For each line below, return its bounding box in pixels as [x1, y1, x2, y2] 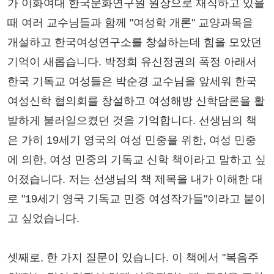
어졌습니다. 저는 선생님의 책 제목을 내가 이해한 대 [7, 173, 263, 186]
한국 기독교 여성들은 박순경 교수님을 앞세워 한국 [7, 75, 257, 88]
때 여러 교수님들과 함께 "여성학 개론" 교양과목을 [7, 17, 253, 29]
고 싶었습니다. [7, 212, 80, 225]
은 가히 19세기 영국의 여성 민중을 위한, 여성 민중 [7, 134, 256, 147]
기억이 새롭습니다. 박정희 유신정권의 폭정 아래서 [7, 56, 257, 68]
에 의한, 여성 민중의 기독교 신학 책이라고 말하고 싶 [7, 154, 266, 166]
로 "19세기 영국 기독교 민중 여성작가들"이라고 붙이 [7, 193, 265, 206]
